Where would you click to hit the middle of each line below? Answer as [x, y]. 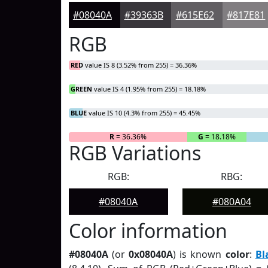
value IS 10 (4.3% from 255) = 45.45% [144, 113]
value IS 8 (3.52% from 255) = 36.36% [140, 65]
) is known [199, 254]
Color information [148, 231]
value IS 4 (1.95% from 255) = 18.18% [149, 89]
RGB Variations [135, 153]
